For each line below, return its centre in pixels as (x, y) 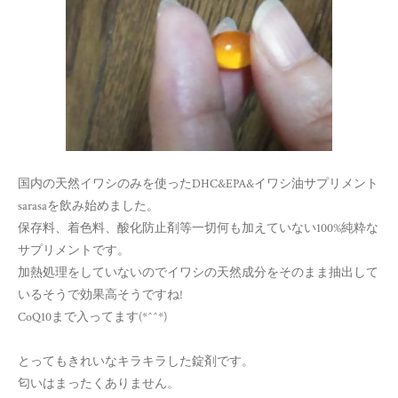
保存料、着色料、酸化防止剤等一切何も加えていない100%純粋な (198, 228)
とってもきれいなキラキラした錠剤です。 (136, 362)
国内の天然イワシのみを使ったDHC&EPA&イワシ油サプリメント (198, 184)
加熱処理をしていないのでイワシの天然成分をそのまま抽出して (198, 273)
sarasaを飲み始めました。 (88, 206)
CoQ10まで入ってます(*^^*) (92, 317)
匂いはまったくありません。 (99, 384)
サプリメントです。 (74, 251)
